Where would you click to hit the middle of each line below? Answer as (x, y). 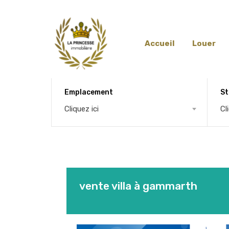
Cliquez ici (82, 109)
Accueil (160, 43)
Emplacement (89, 92)
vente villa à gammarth (138, 186)
